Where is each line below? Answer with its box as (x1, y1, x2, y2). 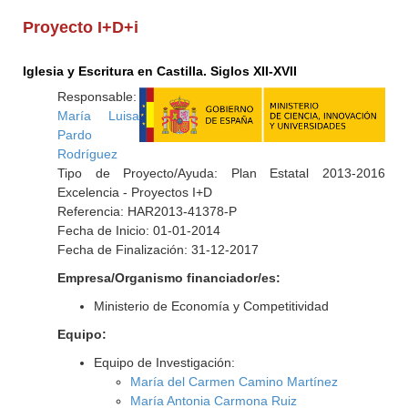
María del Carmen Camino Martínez (129, 374, 338, 389)
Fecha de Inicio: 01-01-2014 (56, 223, 220, 238)
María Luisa (56, 108, 139, 123)
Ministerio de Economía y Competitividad (93, 299, 329, 313)
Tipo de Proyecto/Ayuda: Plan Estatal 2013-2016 (56, 166, 385, 180)
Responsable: (56, 89, 137, 104)
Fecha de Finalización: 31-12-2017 (56, 242, 259, 257)
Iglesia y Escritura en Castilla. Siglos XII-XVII (23, 64, 298, 78)
